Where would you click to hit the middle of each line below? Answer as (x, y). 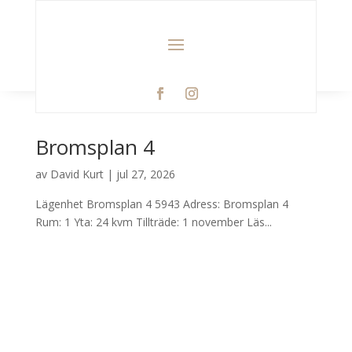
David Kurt (77, 174)
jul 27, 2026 (145, 174)
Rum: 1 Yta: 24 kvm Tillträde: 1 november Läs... (153, 222)
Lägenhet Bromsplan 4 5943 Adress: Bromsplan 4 (161, 204)
